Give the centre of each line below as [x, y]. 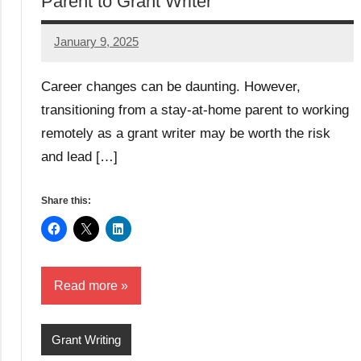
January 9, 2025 [96, 42]
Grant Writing [86, 339]
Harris [70, 73]
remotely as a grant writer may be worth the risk [186, 133]
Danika [73, 52]
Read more [86, 285]
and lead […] [79, 156]
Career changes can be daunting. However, [171, 86]
